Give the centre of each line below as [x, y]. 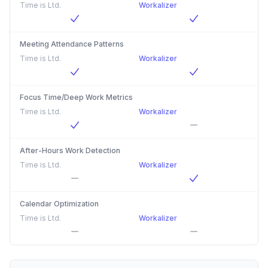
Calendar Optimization [59, 204]
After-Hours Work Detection [70, 150]
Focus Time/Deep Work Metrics [76, 97]
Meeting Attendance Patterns [72, 44]
